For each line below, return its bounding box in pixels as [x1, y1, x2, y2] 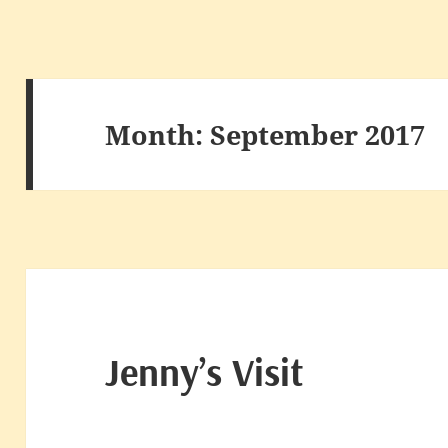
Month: [105, 115, 211, 153]
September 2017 [210, 115, 426, 153]
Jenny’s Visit [105, 347, 305, 397]
